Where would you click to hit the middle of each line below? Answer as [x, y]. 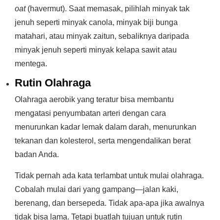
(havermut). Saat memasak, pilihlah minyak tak [108, 9]
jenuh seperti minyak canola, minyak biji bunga [96, 22]
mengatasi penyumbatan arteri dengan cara [90, 113]
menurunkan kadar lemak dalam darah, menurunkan [106, 127]
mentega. [31, 64]
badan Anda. [37, 154]
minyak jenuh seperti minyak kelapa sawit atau [96, 50]
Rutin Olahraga [53, 83]
